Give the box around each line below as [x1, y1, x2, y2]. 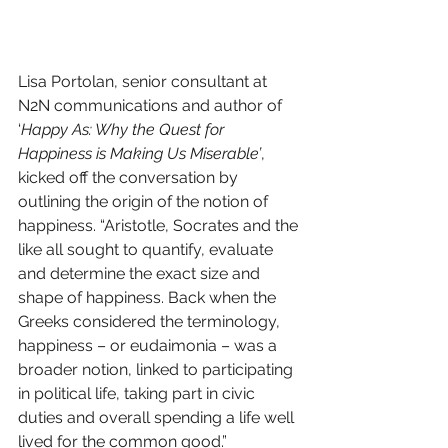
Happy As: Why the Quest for [21, 119, 228, 139]
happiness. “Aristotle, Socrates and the [18, 215, 302, 235]
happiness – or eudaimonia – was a [18, 335, 281, 355]
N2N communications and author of [18, 95, 286, 115]
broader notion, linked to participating [18, 359, 297, 379]
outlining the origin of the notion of [18, 191, 272, 211]
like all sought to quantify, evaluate [18, 239, 277, 259]
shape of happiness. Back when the [18, 287, 280, 307]
